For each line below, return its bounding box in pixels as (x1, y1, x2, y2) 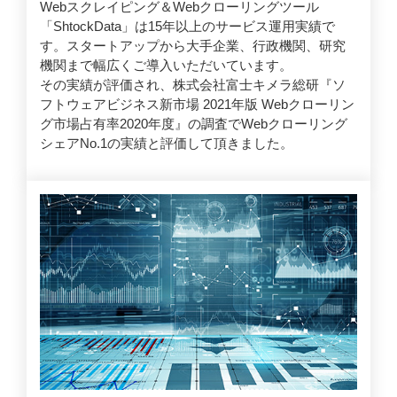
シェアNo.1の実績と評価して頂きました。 (40, 136, 293, 152)
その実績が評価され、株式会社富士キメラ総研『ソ (40, 77, 346, 93)
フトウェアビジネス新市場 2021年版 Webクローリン (40, 97, 354, 113)
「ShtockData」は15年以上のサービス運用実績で (40, 19, 335, 35)
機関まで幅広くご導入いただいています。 (40, 58, 292, 74)
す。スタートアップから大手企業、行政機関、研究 (40, 38, 346, 54)
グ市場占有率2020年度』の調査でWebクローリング (40, 116, 347, 132)
